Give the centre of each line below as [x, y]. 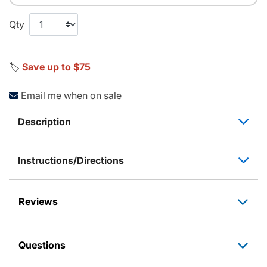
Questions [42, 245]
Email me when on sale [71, 95]
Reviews [38, 201]
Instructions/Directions [71, 160]
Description [44, 121]
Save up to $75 [56, 66]
